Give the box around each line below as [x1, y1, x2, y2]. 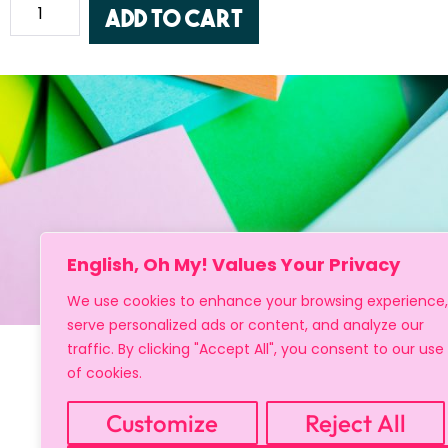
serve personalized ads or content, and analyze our [67, 315, 424, 335]
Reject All [304, 408, 406, 438]
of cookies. [67, 363, 142, 383]
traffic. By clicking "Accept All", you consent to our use [67, 339, 444, 359]
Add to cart [105, 2, 243, 33]
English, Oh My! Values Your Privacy [67, 252, 400, 277]
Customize [106, 408, 219, 438]
